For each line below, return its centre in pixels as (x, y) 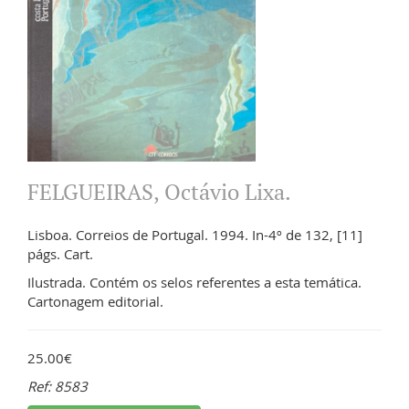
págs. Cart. (60, 254)
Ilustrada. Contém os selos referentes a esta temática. (194, 283)
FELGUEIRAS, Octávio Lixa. (159, 192)
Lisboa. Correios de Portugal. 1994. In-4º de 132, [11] (195, 235)
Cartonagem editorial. (95, 302)
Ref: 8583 (58, 387)
